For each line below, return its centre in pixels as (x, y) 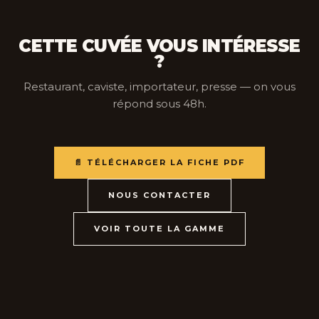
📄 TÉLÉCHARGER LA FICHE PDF (159, 162)
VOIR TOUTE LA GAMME (159, 229)
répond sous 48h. (159, 104)
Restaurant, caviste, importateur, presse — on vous (159, 87)
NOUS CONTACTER (159, 195)
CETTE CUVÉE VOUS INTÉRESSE (159, 46)
